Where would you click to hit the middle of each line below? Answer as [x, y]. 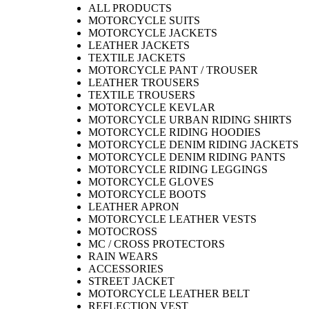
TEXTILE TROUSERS [142, 95]
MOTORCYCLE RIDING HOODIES [175, 132]
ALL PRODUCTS [130, 8]
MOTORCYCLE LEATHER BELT [169, 294]
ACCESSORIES [126, 269]
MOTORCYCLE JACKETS [153, 33]
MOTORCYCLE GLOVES [151, 182]
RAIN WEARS [123, 257]
